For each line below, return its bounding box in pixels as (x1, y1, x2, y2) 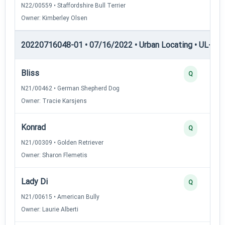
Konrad (21, 122, 46, 132)
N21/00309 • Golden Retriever (21, 139, 103, 146)
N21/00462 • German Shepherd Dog (21, 84, 120, 92)
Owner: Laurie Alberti (21, 205, 78, 213)
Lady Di (21, 176, 48, 186)
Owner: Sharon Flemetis (21, 151, 87, 159)
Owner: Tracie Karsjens (21, 97, 87, 104)
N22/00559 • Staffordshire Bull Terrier (21, 2, 126, 9)
